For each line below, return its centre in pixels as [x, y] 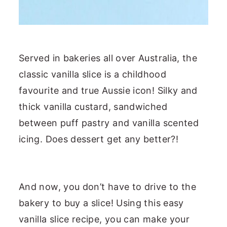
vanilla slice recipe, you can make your [104, 219]
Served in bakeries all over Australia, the [108, 58]
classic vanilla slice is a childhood [92, 74]
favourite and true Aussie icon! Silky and [108, 90]
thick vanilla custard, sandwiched [93, 106]
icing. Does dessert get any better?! [99, 139]
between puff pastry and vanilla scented [109, 123]
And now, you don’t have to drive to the [108, 186]
